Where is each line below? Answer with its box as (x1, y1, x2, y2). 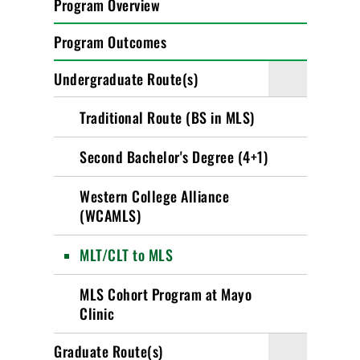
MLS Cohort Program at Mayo (80, 284, 252, 305)
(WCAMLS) (80, 205, 141, 226)
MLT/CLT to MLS (80, 244, 174, 265)
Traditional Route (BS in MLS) (80, 107, 255, 128)
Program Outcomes (54, 31, 167, 52)
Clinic (80, 303, 115, 324)
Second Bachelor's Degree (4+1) (80, 146, 268, 167)
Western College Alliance (80, 186, 230, 207)
